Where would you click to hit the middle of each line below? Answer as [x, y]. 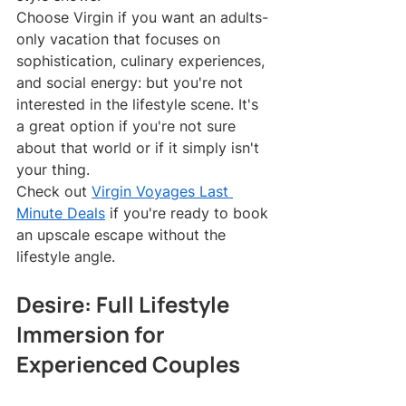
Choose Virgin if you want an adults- [142, 18]
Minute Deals [61, 213]
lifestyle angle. [66, 257]
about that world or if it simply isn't [140, 148]
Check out [54, 192]
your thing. [53, 170]
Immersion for [93, 334]
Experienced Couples [128, 364]
